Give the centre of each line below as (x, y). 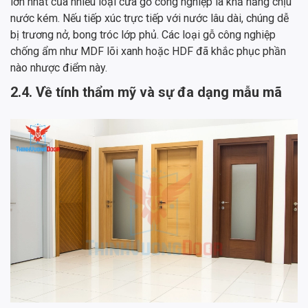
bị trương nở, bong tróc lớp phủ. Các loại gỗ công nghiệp (143, 34)
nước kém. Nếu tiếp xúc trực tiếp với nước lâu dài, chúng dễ (150, 18)
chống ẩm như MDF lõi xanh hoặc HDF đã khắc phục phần (148, 51)
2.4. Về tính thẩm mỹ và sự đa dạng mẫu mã (146, 92)
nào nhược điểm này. (59, 67)
